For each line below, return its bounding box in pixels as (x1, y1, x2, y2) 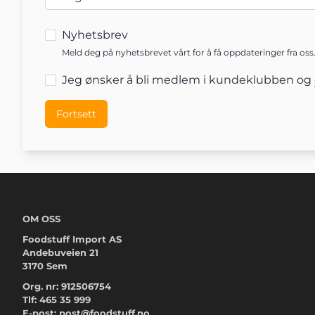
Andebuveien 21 (22, 247, 98, 259)
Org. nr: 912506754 (22, 281, 111, 292)
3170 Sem (22, 260, 67, 272)
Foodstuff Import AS (22, 233, 122, 245)
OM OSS (22, 213, 60, 225)
